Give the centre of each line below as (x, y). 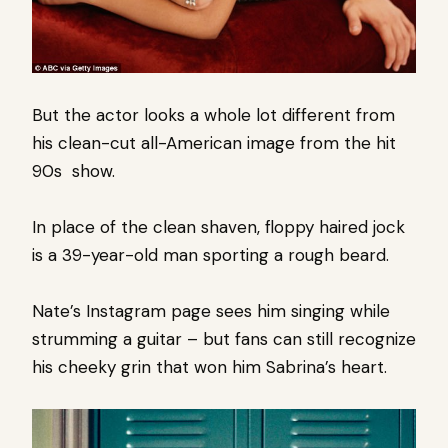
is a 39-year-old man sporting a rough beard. (210, 254)
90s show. (73, 170)
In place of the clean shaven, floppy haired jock (218, 226)
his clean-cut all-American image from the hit (214, 142)
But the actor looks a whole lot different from (213, 114)
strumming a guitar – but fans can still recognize (224, 338)
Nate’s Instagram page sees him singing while (211, 310)
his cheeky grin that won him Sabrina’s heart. (209, 366)
